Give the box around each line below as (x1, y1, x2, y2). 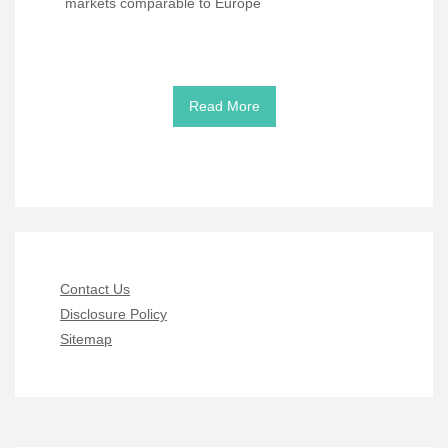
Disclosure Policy (60, 305, 167, 322)
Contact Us (60, 280, 130, 297)
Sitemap (60, 330, 112, 347)
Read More (188, 97, 260, 114)
